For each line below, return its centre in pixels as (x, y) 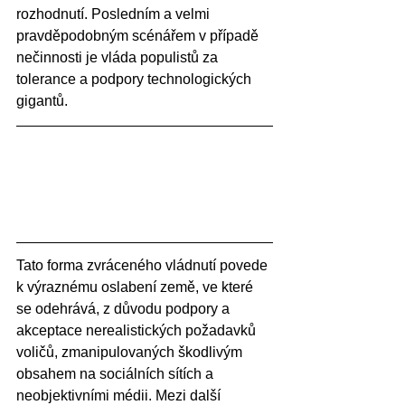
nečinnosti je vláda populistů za (119, 57)
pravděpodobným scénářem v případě (139, 35)
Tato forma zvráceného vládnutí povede (144, 266)
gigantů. (44, 100)
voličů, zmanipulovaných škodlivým (131, 353)
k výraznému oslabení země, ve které (137, 287)
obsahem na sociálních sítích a (117, 374)
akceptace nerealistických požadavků (138, 331)
